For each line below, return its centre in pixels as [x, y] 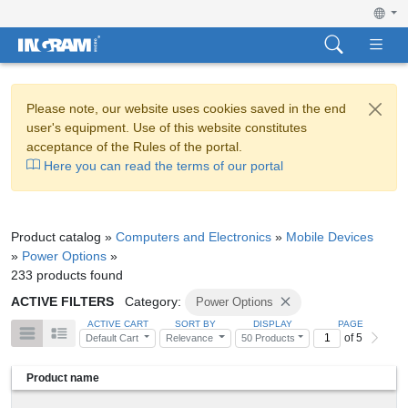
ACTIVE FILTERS [62, 301]
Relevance [191, 337]
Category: [153, 301]
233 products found [67, 275]
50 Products [268, 337]
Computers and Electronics [194, 236]
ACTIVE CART [117, 323]
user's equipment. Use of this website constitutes [167, 127]
